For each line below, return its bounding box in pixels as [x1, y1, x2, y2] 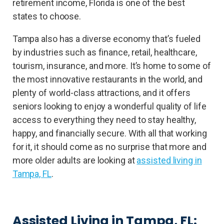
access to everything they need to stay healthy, [12, 114, 196, 125]
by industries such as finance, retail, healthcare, [12, 46, 197, 57]
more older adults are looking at [12, 154, 137, 165]
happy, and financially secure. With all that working [12, 127, 207, 138]
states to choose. [12, 10, 87, 21]
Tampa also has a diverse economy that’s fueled [12, 33, 201, 44]
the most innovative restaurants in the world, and [12, 73, 202, 84]
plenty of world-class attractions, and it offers [12, 87, 190, 98]
